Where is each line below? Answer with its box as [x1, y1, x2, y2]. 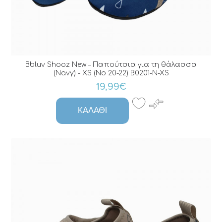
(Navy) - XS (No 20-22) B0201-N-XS [53, 69, 169, 77]
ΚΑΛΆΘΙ [78, 105, 107, 116]
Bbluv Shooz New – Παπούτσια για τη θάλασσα [25, 61, 197, 69]
